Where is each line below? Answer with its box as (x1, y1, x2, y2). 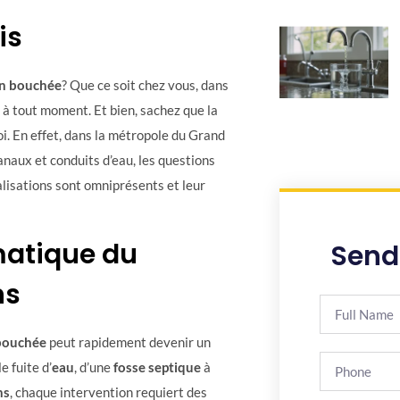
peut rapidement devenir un (46, 334, 211, 351)
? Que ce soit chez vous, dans (62, 76, 229, 93)
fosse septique (113, 359, 201, 376)
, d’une (74, 359, 113, 376)
